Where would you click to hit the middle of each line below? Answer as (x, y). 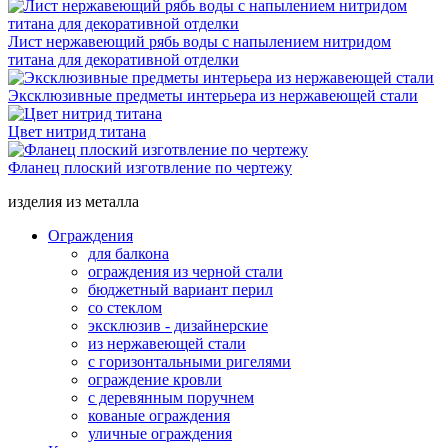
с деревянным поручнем (171, 397)
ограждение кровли (155, 379)
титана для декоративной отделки (123, 59)
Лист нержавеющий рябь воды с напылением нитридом (199, 41)
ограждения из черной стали (185, 271)
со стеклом (125, 307)
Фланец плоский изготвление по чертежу (150, 167)
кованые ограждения (159, 415)
